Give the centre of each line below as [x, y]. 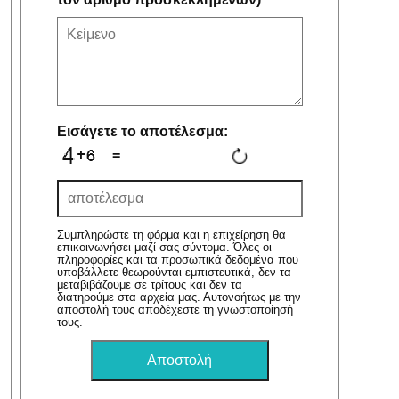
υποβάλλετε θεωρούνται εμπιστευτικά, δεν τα [174, 273]
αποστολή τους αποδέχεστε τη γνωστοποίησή [175, 310]
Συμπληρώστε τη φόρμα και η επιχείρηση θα [171, 235]
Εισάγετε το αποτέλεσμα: [142, 132]
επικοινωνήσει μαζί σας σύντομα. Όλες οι [164, 248]
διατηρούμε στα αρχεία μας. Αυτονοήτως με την [179, 297]
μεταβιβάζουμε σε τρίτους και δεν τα [149, 285]
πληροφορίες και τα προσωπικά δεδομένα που [177, 260]
